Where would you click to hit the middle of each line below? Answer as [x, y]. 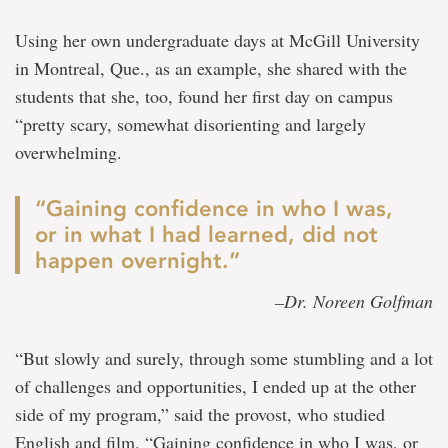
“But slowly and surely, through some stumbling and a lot [224, 358]
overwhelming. [68, 152]
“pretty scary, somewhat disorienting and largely [190, 124]
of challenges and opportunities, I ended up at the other [215, 386]
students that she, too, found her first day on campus [204, 96]
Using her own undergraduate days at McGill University [217, 40]
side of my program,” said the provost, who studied [200, 414]
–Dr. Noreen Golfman [354, 301]
